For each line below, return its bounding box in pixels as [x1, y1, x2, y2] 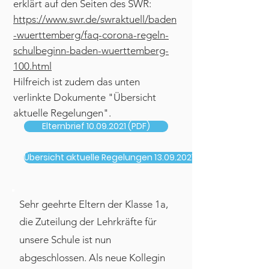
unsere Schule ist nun [19, 234, 111, 246]
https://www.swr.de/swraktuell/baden [13, 13, 177, 25]
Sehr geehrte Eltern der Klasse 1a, [19, 198, 168, 210]
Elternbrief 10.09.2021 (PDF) [42, 120, 150, 132]
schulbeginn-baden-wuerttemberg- [13, 44, 169, 56]
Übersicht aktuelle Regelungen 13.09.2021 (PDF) [24, 151, 218, 163]
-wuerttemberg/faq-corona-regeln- [13, 29, 169, 41]
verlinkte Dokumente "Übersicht [13, 91, 156, 103]
